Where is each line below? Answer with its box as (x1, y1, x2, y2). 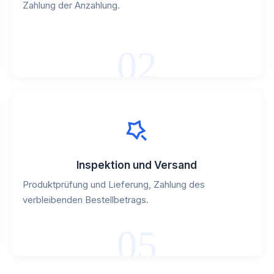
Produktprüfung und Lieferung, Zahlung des (22, 179, 205, 191)
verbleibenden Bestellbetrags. (22, 194, 149, 206)
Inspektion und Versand (76, 159, 198, 172)
